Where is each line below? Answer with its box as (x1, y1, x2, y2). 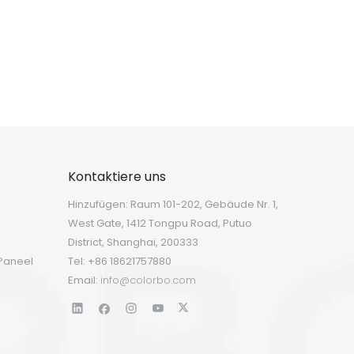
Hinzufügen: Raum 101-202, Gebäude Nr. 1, (68, 197, 278, 212)
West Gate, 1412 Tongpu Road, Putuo (68, 216, 252, 231)
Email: (68, 273, 100, 288)
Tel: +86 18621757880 (68, 254, 171, 269)
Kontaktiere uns (68, 168, 166, 186)
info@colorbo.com (100, 273, 196, 288)
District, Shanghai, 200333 (68, 235, 198, 250)
